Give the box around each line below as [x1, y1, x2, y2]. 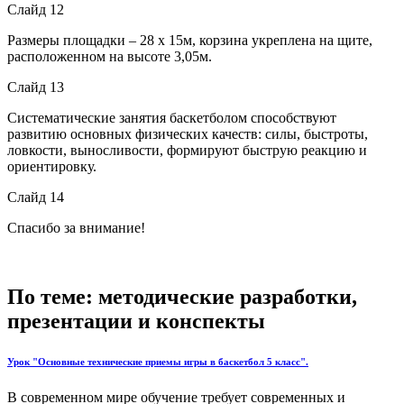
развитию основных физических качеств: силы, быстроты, [7, 125, 368, 142]
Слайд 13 [7, 78, 64, 95]
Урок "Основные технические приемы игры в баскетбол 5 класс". [7, 355, 308, 367]
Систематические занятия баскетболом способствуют [7, 109, 336, 125]
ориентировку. [7, 158, 96, 174]
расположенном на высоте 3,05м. [7, 48, 212, 64]
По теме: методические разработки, [7, 284, 357, 308]
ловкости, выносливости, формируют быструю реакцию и [7, 142, 367, 158]
